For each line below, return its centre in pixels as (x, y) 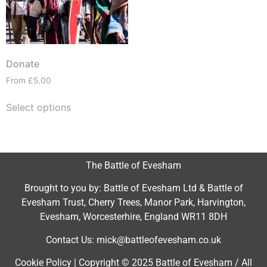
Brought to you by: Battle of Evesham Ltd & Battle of (133, 188)
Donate (23, 64)
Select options (38, 107)
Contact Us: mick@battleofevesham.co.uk (133, 240)
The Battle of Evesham (133, 165)
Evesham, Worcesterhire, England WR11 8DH (133, 217)
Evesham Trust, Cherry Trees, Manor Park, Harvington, (133, 203)
